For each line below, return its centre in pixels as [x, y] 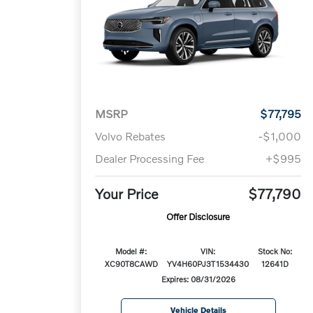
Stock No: [275, 251]
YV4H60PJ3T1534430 [208, 264]
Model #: [131, 251]
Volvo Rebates [131, 136]
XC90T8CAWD [131, 264]
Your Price [127, 194]
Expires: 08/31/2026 [198, 279]
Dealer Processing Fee [150, 159]
